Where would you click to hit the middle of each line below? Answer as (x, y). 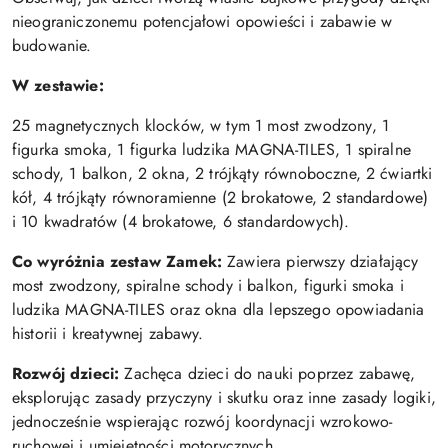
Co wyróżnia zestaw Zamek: (117, 261)
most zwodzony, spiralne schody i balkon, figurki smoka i (208, 285)
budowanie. (52, 45)
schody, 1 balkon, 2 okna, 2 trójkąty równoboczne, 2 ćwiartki (222, 173)
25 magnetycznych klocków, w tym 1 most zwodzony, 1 (201, 125)
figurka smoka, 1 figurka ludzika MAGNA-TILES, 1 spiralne (211, 149)
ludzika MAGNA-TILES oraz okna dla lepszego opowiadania (218, 309)
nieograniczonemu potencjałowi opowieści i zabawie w (202, 21)
